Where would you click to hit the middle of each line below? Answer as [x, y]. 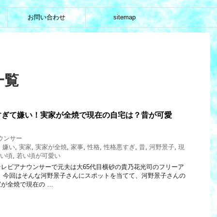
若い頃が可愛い [39, 155]
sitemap [124, 17]
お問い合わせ [46, 17]
